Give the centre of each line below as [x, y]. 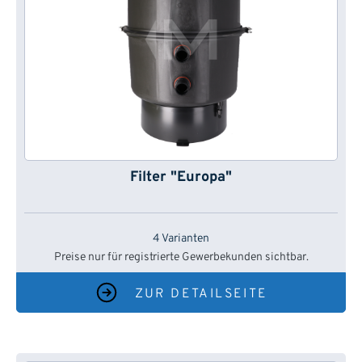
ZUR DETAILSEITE [201, 295]
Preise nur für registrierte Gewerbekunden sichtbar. [181, 258]
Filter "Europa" [181, 178]
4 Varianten [181, 239]
